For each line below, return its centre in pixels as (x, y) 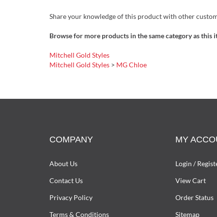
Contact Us (66, 182)
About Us (63, 165)
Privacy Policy (71, 199)
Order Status (194, 199)
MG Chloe (132, 66)
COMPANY (71, 141)
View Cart (190, 182)
